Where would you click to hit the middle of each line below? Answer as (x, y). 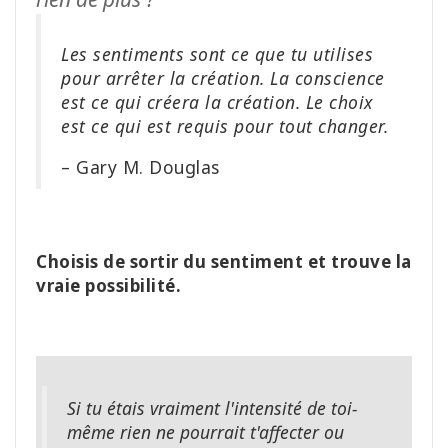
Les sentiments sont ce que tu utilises (217, 53)
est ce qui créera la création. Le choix (217, 101)
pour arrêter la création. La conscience (223, 77)
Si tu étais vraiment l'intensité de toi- (212, 408)
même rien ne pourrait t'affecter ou (205, 432)
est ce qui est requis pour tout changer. (224, 125)
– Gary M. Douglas (140, 167)
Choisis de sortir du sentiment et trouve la (224, 262)
